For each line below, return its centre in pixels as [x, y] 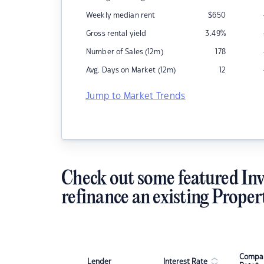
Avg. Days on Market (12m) [131, 70]
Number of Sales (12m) [125, 52]
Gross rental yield [116, 34]
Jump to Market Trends [136, 96]
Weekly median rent [121, 15]
